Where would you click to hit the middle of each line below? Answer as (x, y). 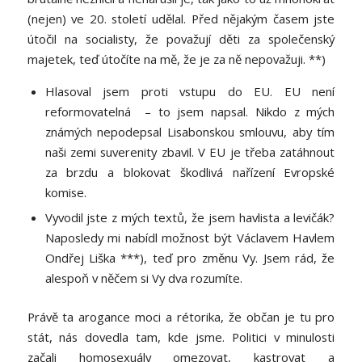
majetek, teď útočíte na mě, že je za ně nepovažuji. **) (176, 59)
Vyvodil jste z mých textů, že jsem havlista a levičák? (190, 218)
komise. (65, 193)
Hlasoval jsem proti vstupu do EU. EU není (190, 92)
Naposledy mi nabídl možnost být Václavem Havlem (190, 238)
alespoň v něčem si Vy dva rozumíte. (143, 278)
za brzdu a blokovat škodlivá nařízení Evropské (190, 173)
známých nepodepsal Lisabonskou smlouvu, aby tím (190, 132)
